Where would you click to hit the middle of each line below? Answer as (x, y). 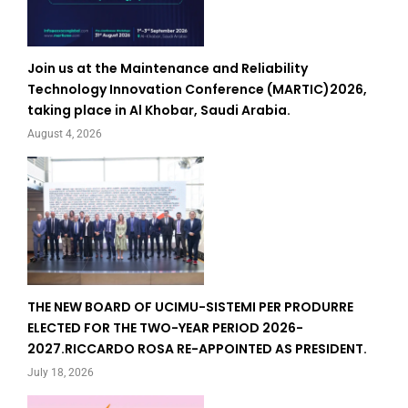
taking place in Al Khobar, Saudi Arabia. (159, 111)
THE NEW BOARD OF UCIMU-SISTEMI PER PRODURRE (190, 307)
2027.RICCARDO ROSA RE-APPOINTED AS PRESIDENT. (197, 349)
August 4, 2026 (65, 134)
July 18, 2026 (61, 373)
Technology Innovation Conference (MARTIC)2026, (197, 90)
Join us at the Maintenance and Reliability (168, 69)
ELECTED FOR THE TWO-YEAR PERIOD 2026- (165, 328)
